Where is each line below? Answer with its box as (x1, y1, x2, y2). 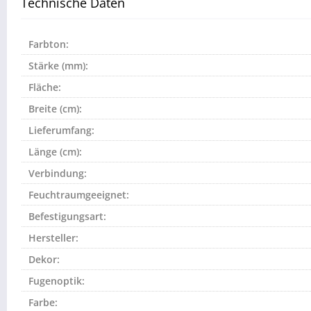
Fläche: (28, 81, 61, 94)
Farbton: (28, 37, 69, 51)
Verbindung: (28, 167, 87, 180)
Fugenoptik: (28, 274, 85, 288)
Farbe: (28, 296, 58, 310)
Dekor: (28, 253, 60, 267)
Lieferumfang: (28, 124, 94, 137)
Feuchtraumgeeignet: (28, 188, 129, 202)
